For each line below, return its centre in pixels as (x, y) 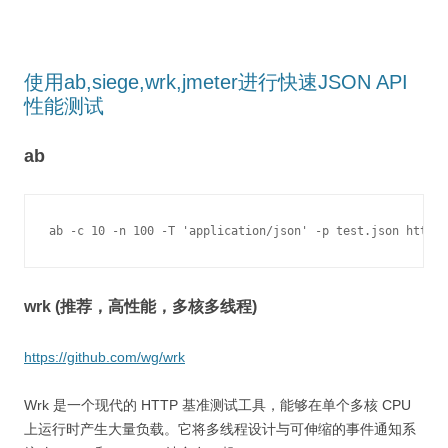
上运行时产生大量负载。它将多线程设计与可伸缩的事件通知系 (220, 429)
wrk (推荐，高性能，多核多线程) (140, 306)
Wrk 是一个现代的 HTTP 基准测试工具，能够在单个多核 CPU (217, 405)
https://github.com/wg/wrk (104, 357)
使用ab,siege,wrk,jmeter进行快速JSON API (216, 82)
